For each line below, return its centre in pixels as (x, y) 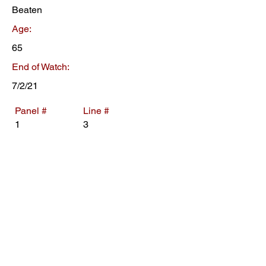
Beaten (27, 10)
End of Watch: (41, 67)
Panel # (31, 111)
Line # (96, 111)
